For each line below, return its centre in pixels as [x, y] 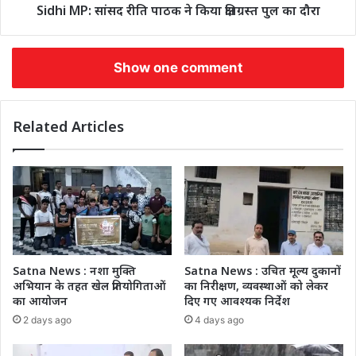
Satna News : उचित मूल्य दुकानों [263, 271]
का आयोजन [40, 301]
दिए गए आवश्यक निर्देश [237, 301]
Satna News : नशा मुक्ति [74, 271]
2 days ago [47, 320]
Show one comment [178, 67]
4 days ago [219, 320]
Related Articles [68, 126]
